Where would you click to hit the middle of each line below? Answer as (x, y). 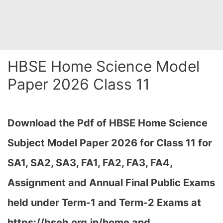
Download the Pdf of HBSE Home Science (108, 123)
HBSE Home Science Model (104, 66)
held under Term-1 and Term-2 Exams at (104, 203)
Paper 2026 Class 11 (79, 84)
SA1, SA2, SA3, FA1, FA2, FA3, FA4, (90, 163)
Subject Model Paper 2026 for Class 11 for (110, 143)
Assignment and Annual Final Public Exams (111, 183)
